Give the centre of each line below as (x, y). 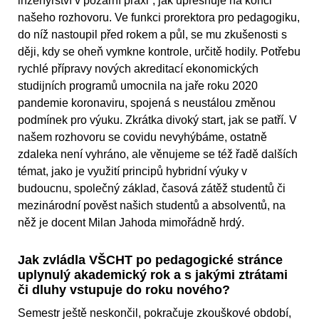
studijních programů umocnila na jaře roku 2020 (138, 86)
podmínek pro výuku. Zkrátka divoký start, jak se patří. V (157, 120)
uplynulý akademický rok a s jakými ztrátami (153, 275)
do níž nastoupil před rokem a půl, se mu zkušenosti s (152, 35)
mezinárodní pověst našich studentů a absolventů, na (152, 206)
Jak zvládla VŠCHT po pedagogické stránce (150, 260)
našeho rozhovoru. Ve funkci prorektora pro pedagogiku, (159, 18)
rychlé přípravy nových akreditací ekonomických (138, 69)
